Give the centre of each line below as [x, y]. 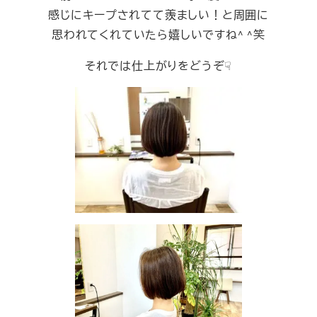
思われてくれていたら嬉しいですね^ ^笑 [158, 35]
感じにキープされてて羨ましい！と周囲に [158, 15]
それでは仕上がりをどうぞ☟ [158, 66]
